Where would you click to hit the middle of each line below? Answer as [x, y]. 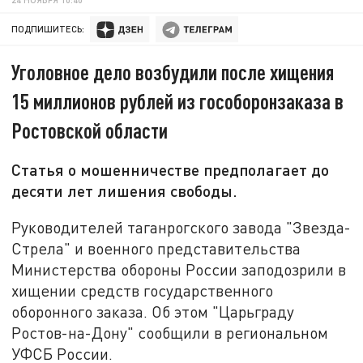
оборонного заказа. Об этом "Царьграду [153, 311]
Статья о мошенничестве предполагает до [171, 170]
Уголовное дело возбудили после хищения [173, 72]
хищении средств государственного [143, 290]
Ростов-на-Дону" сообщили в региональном [170, 332]
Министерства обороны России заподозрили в [179, 269]
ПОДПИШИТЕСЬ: [48, 29]
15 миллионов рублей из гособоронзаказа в [178, 101]
